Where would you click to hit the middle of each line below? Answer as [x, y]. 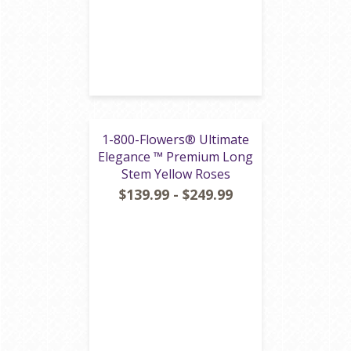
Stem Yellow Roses [175, 174]
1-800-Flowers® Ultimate [175, 139]
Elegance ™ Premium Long [175, 157]
